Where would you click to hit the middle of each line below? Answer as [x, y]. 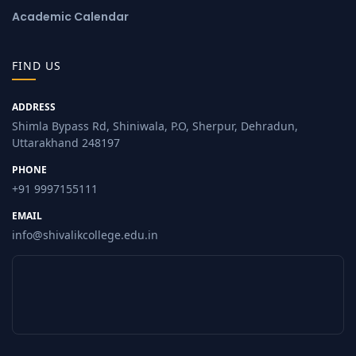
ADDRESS [34, 106]
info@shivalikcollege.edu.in [85, 234]
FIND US [37, 65]
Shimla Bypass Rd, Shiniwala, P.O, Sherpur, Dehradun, [155, 126]
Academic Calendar [70, 16]
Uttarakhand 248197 [66, 142]
